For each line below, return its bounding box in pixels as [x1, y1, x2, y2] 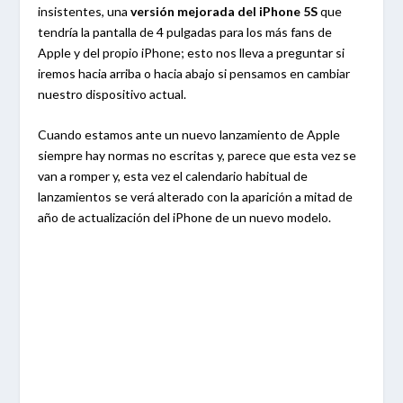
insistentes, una [38, 4, 131, 19]
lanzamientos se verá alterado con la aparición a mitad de [38, 189, 354, 205]
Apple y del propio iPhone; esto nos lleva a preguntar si [38, 45, 345, 60]
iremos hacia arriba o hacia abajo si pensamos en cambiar [38, 66, 351, 81]
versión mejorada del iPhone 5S [130, 4, 318, 19]
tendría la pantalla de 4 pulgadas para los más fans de [38, 24, 333, 40]
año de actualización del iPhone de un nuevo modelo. [38, 210, 332, 226]
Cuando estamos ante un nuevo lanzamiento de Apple [38, 127, 341, 143]
